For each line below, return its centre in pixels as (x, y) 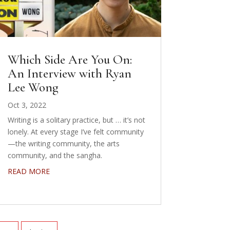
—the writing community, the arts (63, 143)
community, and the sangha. (55, 155)
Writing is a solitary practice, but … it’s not (76, 120)
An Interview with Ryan (69, 73)
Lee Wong (33, 87)
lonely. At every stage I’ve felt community (75, 131)
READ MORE (28, 171)
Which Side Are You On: (70, 59)
